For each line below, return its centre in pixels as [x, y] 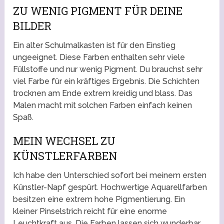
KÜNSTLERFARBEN [65, 156]
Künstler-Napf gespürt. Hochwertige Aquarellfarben [110, 187]
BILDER [32, 26]
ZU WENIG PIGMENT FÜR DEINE [98, 11]
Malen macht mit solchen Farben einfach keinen [103, 105]
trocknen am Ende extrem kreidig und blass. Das [103, 93]
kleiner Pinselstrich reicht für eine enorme [90, 211]
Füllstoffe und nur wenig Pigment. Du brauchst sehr [108, 69]
